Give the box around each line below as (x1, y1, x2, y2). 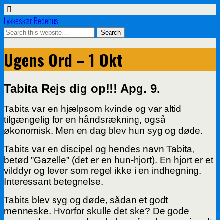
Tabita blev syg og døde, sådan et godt (4, 194, 168, 205)
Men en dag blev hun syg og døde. (55, 125, 203, 136)
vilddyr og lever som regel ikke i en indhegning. (4, 165, 201, 176)
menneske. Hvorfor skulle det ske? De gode (4, 205, 189, 216)
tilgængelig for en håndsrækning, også (4, 114, 165, 125)
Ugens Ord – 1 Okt (4, 48, 123, 72)
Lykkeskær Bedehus (4, 15, 58, 27)
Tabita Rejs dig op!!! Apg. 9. (4, 82, 160, 95)
